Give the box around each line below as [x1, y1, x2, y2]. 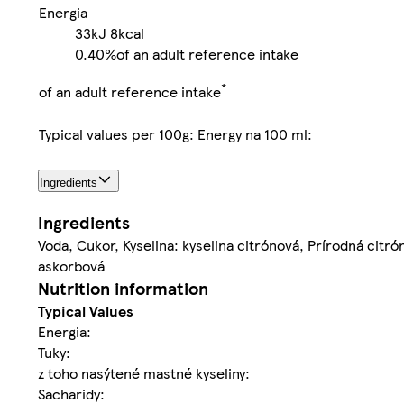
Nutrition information [38, 276, 208, 301]
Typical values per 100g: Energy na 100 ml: [39, 123, 312, 144]
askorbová [38, 255, 105, 277]
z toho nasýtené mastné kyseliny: [38, 363, 250, 384]
